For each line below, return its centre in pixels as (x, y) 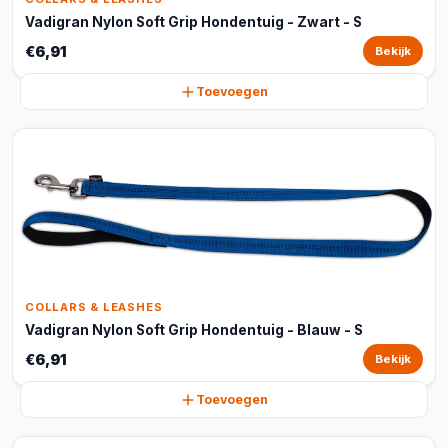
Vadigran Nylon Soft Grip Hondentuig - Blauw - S (194, 330)
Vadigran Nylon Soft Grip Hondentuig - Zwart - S (193, 22)
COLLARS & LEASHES (94, 307)
